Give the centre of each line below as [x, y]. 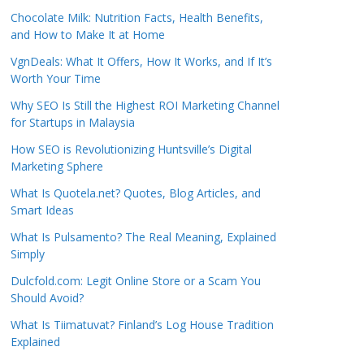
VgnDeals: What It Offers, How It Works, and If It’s [141, 61]
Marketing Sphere [57, 166]
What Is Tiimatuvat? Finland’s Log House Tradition [142, 325]
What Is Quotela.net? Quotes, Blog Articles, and [136, 193]
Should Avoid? [47, 298]
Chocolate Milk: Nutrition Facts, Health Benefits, [137, 17]
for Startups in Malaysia [73, 122]
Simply [28, 254]
